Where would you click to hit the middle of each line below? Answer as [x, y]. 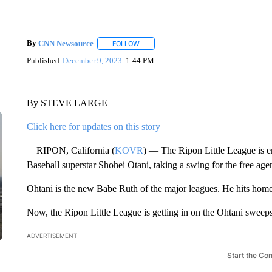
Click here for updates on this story [93, 127]
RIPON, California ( [70, 150]
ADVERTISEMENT [52, 236]
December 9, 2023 [93, 60]
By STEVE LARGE [67, 103]
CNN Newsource [66, 43]
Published [43, 60]
